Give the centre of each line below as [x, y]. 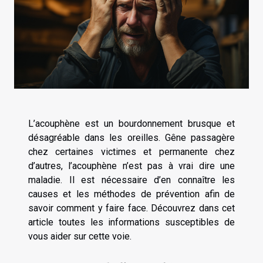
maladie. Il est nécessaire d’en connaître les [131, 180]
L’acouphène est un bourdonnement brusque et [131, 123]
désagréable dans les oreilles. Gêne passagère [131, 137]
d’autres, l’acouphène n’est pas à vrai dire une [131, 166]
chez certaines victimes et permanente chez [131, 151]
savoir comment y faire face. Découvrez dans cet [131, 208]
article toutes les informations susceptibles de [131, 222]
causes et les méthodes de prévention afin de [131, 194]
